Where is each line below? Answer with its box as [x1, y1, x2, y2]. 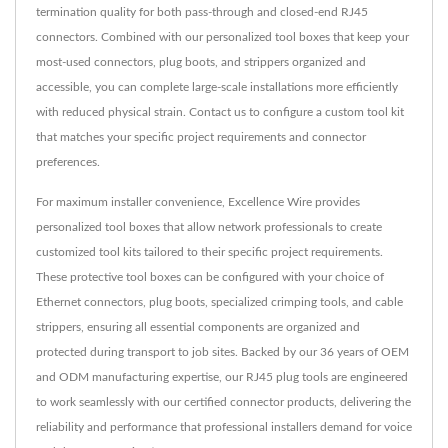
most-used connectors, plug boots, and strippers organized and [36, 56, 366, 69]
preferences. [36, 156, 100, 169]
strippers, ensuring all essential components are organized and [36, 321, 360, 334]
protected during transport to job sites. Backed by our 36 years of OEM [36, 346, 409, 359]
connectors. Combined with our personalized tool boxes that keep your [36, 31, 409, 44]
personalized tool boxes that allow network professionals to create [36, 221, 382, 234]
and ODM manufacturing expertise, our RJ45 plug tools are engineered [36, 371, 408, 384]
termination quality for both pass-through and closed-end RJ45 [36, 6, 368, 19]
